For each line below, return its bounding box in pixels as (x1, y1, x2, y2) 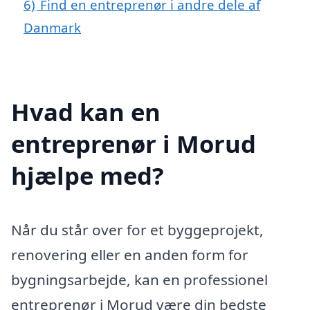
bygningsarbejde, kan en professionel (11, 269, 268, 289)
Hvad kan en (11, 95, 161, 128)
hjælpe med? (11, 158, 164, 192)
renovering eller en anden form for (11, 244, 248, 264)
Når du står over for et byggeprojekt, (11, 219, 264, 239)
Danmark (24, 18, 81, 36)
